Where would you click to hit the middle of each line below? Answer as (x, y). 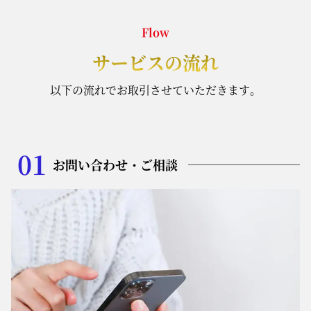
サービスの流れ (155, 62)
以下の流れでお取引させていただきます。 (155, 90)
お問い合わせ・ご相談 (115, 164)
